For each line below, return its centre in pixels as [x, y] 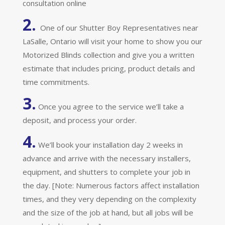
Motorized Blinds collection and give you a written [108, 54]
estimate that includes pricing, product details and [108, 68]
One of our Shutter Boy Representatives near [119, 27]
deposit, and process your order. [79, 120]
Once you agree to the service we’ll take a [110, 106]
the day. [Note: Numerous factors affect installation [111, 185]
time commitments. [56, 82]
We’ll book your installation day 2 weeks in [109, 144]
